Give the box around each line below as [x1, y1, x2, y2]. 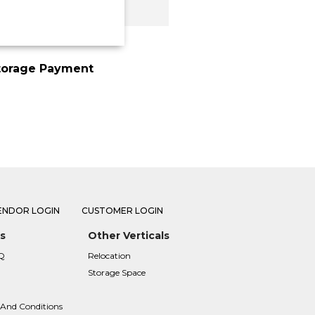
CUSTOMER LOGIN [82, 205, 164, 217]
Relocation [87, 250, 131, 262]
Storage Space [87, 267, 146, 278]
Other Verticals [87, 229, 169, 243]
